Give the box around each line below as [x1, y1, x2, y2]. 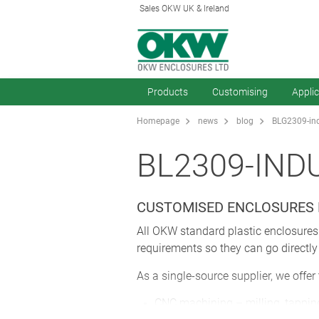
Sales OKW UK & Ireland [140, 4, 229, 14]
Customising [212, 86, 268, 98]
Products [147, 86, 188, 98]
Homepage [137, 116, 179, 127]
